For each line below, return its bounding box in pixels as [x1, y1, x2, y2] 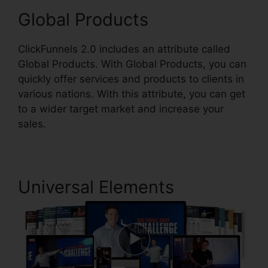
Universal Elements [18, 176, 174, 197]
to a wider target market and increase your [18, 103, 224, 115]
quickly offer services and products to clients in [18, 73, 244, 85]
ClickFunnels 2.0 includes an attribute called [18, 43, 230, 55]
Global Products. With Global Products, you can [18, 58, 246, 70]
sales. [18, 118, 46, 130]
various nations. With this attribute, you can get [18, 88, 245, 100]
